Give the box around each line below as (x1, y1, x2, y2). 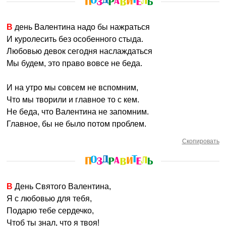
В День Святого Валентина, (13, 182, 111, 191)
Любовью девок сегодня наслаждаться (7, 47, 153, 55)
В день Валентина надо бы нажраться (13, 23, 150, 31)
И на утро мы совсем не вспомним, (7, 83, 139, 92)
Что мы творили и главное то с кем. (7, 95, 140, 104)
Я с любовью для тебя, (7, 194, 92, 203)
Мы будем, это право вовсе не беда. (7, 59, 143, 68)
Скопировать (182, 138, 219, 145)
